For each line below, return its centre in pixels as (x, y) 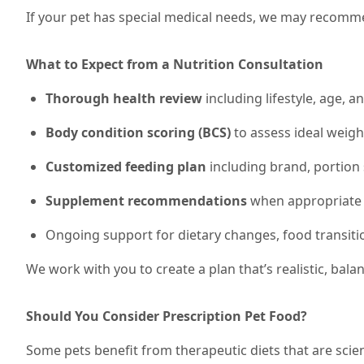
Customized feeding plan (126, 167)
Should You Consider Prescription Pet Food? (167, 316)
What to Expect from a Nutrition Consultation (175, 64)
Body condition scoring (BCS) (138, 132)
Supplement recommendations (146, 201)
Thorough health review (124, 98)
